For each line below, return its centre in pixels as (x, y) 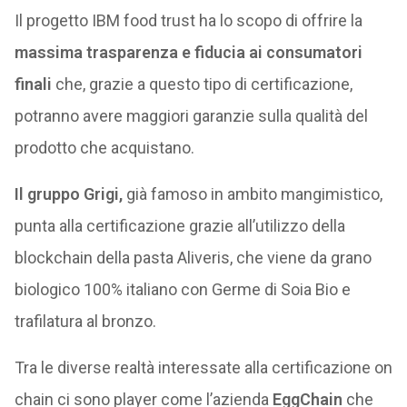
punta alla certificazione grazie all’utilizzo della (179, 226)
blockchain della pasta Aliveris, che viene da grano (193, 258)
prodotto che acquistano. (104, 148)
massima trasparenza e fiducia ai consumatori (188, 52)
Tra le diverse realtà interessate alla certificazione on (203, 367)
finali (33, 84)
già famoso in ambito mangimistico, (252, 194)
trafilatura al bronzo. (85, 321)
